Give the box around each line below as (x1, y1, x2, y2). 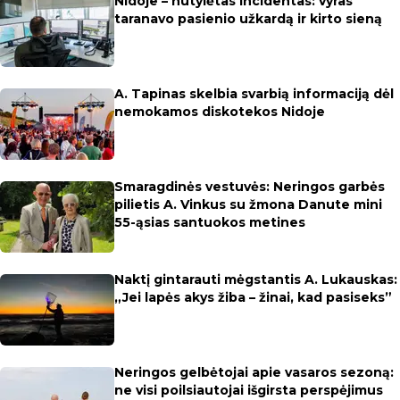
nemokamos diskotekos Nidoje (114, 104, 325, 120)
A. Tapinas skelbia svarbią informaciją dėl (114, 86, 394, 102)
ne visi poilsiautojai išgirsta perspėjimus (114, 382, 383, 398)
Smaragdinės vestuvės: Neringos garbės (114, 179, 385, 195)
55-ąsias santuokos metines (114, 214, 305, 230)
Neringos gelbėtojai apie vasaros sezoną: (114, 364, 394, 380)
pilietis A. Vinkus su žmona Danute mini (114, 196, 382, 212)
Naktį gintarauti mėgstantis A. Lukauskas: (114, 271, 397, 287)
